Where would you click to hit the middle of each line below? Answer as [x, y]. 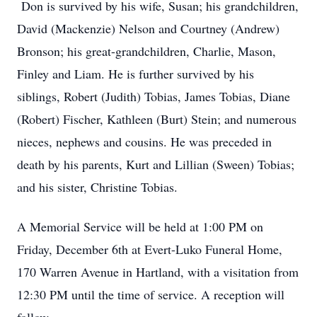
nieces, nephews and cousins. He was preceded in [144, 142]
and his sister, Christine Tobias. [99, 187]
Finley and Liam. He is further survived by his [136, 74]
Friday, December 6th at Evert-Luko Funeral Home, [150, 249]
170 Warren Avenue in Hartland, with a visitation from [158, 272]
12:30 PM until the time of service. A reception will [151, 294]
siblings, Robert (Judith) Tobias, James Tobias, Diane [154, 96]
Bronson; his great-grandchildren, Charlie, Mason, [146, 51]
